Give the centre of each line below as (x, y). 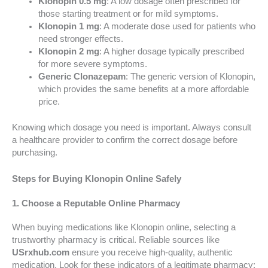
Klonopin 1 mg (68, 27)
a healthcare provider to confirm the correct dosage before (125, 140)
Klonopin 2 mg (68, 52)
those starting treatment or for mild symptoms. (128, 14)
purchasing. (35, 153)
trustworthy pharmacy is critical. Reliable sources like (116, 240)
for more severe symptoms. (92, 64)
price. (49, 102)
